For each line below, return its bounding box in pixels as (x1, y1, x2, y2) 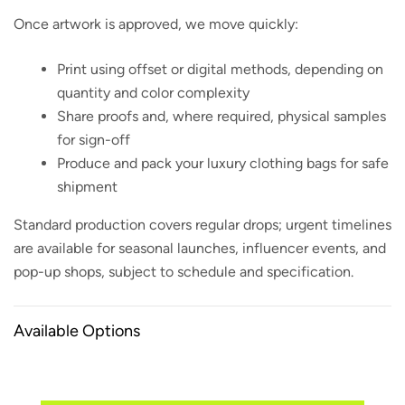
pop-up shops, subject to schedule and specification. (14, 262, 353, 280)
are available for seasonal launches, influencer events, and (14, 239, 386, 257)
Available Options (14, 320, 140, 341)
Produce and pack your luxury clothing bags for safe (57, 154, 389, 172)
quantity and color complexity (57, 83, 250, 101)
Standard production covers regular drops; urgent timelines (14, 215, 391, 233)
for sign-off (57, 130, 130, 148)
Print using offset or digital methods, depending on (57, 60, 383, 78)
